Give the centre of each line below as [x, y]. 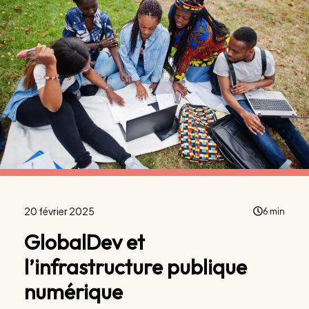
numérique [73, 291]
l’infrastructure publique [136, 267]
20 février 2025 [59, 211]
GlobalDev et [84, 242]
